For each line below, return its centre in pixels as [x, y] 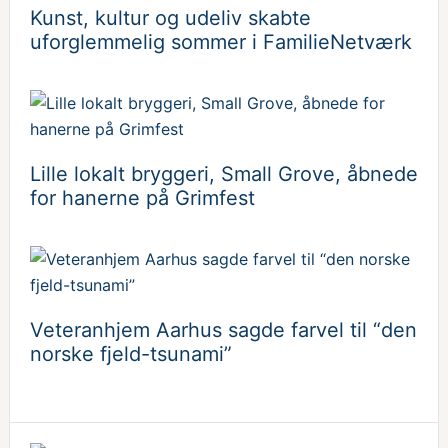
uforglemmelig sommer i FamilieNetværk [220, 42]
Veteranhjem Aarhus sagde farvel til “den [223, 330]
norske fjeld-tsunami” [130, 354]
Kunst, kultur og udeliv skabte [170, 18]
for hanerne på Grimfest [142, 198]
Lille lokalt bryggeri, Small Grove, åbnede [223, 174]
